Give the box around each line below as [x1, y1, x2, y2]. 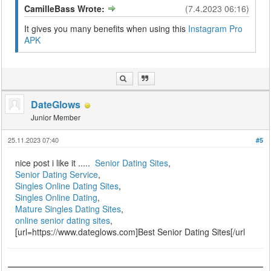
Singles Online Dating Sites [15, 180, 119, 192]
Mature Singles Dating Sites [15, 203, 122, 215]
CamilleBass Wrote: [24, 2, 108, 15]
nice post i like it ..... [15, 157, 96, 169]
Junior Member [31, 112, 81, 123]
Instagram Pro [188, 22, 243, 35]
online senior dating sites [15, 214, 111, 227]
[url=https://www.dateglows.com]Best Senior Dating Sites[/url [15, 226, 246, 238]
